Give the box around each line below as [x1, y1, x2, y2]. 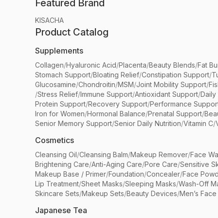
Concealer [146, 170, 180, 179]
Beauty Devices [127, 189, 177, 198]
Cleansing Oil [35, 150, 77, 159]
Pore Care [145, 160, 178, 169]
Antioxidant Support [135, 90, 198, 99]
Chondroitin [78, 80, 115, 89]
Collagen [35, 61, 64, 70]
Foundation [109, 170, 144, 179]
